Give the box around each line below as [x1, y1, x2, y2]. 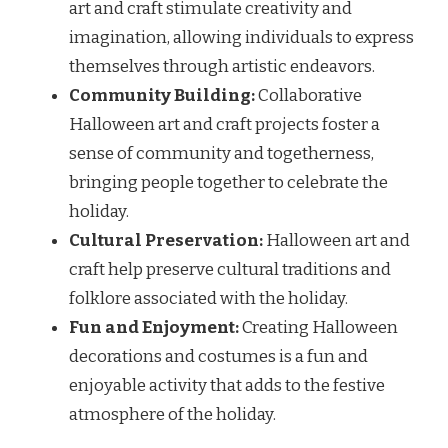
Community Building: [69, 85, 255, 107]
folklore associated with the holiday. [69, 288, 348, 310]
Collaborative [255, 85, 362, 107]
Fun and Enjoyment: [69, 317, 239, 339]
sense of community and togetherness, [69, 143, 374, 165]
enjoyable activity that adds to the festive [69, 375, 385, 397]
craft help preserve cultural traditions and [69, 259, 391, 281]
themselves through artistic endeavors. [69, 56, 375, 78]
